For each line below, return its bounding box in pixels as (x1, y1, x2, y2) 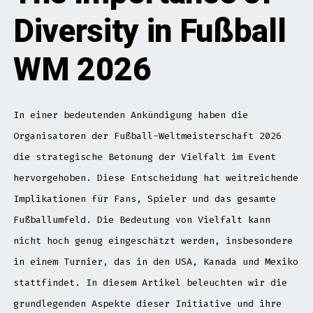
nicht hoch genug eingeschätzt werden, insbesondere (13, 234, 293, 247)
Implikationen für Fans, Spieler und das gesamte (13, 192, 276, 205)
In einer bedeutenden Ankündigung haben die (13, 108, 248, 121)
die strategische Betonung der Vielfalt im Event (13, 150, 276, 163)
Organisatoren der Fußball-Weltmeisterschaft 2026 (13, 129, 282, 142)
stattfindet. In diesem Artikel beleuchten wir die (13, 276, 287, 289)
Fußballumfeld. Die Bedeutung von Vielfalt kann (13, 213, 270, 226)
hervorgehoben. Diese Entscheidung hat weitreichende (13, 171, 298, 184)
